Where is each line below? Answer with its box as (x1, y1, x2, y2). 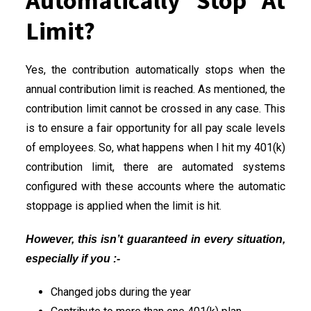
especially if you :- (26, 252, 120, 264)
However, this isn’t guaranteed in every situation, (26, 233, 285, 245)
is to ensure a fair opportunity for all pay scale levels (26, 121, 285, 135)
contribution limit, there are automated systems (26, 160, 285, 174)
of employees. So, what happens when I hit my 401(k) (26, 140, 285, 154)
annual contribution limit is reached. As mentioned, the (26, 82, 285, 96)
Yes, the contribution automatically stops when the (26, 62, 285, 76)
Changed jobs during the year (51, 285, 191, 299)
